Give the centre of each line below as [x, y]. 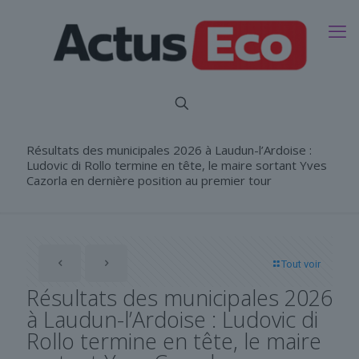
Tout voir [301, 264]
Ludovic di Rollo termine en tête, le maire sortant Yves [177, 165]
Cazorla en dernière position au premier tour [149, 180]
